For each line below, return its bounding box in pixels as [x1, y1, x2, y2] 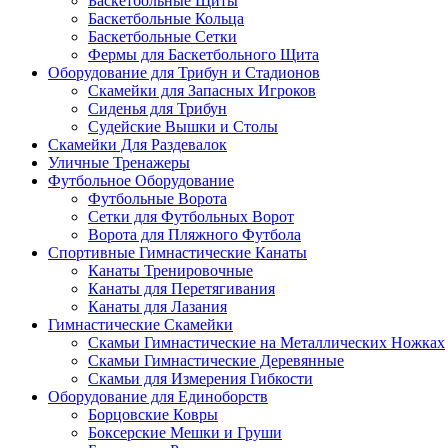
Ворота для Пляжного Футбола [88, 225, 301, 243]
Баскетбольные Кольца [88, 9, 244, 27]
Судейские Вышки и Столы [88, 117, 278, 135]
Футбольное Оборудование [48, 171, 234, 189]
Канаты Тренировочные [88, 261, 253, 279]
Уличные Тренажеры [48, 153, 190, 171]
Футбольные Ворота [88, 189, 227, 207]
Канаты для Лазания [88, 297, 227, 315]
